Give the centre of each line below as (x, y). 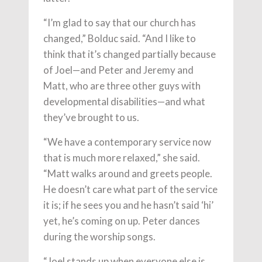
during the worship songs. (99, 237)
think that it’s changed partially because (130, 54)
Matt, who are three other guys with (122, 86)
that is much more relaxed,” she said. (122, 158)
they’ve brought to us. (91, 117)
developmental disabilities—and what (124, 101)
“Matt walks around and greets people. (128, 173)
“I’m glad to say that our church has (120, 23)
